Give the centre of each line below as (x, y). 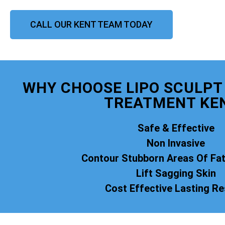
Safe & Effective (176, 128)
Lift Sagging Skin (176, 173)
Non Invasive (176, 143)
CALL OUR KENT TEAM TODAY (91, 24)
